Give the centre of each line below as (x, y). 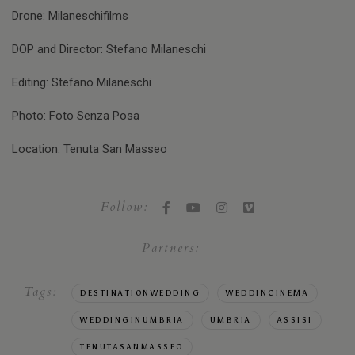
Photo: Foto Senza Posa (76, 116)
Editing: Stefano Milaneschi (82, 83)
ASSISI (295, 321)
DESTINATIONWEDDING (140, 294)
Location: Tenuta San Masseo (90, 149)
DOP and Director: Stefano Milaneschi (109, 50)
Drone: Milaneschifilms (70, 16)
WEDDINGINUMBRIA (132, 321)
